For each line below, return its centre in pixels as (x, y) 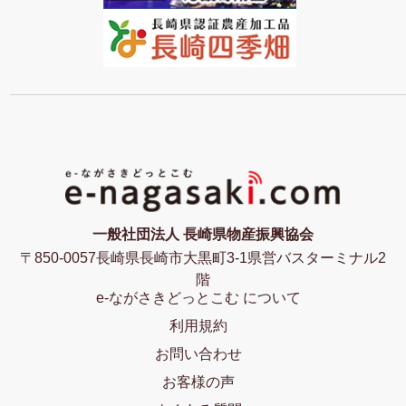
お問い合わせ (198, 354)
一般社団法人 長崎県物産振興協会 (203, 235)
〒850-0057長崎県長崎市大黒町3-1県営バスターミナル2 (203, 258)
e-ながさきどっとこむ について (198, 298)
